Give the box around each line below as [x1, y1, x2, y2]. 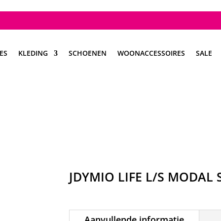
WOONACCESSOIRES [117, 48, 185, 58]
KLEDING [18, 48, 48, 58]
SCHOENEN [69, 48, 107, 58]
